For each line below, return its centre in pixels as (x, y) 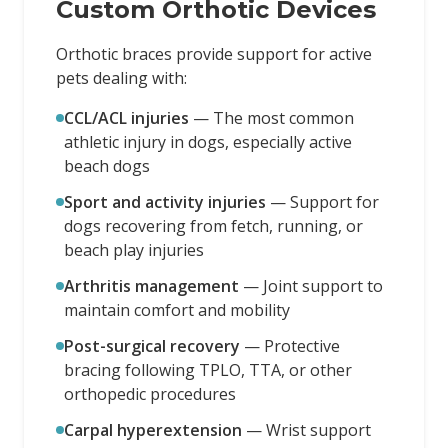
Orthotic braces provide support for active (214, 54)
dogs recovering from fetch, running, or (213, 226)
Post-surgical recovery (152, 346)
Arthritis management (151, 286)
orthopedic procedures (150, 394)
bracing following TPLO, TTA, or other (208, 370)
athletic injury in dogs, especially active (208, 142)
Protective (302, 346)
